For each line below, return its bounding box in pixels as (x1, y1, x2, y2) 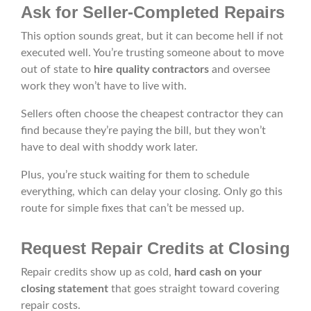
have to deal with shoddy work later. (21, 142, 198, 153)
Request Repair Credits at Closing (21, 239, 290, 258)
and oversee (209, 64, 270, 76)
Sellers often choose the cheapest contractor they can (21, 108, 283, 120)
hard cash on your (174, 267, 262, 278)
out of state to (21, 64, 91, 76)
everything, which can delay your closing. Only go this (21, 186, 283, 198)
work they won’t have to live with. (21, 81, 187, 92)
